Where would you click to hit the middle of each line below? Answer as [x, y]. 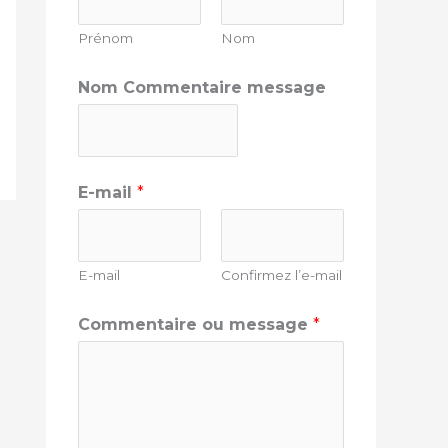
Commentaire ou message [195, 324]
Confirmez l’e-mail [281, 275]
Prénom [105, 38]
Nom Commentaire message [202, 87]
